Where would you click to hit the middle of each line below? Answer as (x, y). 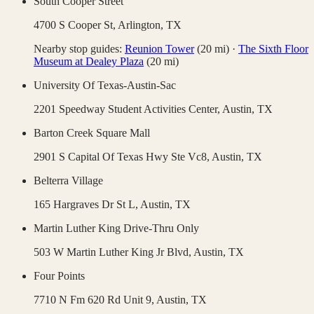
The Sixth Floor (273, 49)
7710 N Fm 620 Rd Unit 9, (95, 300)
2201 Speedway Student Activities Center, (128, 109)
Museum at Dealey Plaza (89, 62)
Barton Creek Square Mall (92, 133)
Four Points (59, 276)
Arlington (139, 25)
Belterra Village (68, 181)
